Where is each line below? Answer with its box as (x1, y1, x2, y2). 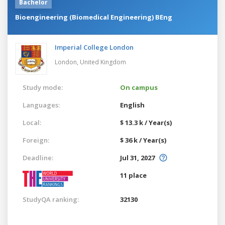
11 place (120, 170, 147, 180)
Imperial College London (55, 42, 134, 52)
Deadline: (23, 153, 53, 162)
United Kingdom (80, 57, 126, 66)
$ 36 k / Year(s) (120, 135, 166, 145)
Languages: (23, 100, 60, 109)
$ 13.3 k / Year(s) (120, 118, 172, 127)
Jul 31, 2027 (120, 153, 155, 162)
